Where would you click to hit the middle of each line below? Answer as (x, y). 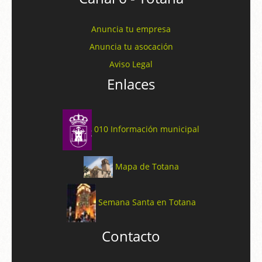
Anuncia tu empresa (131, 29)
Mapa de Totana (147, 166)
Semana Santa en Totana (147, 202)
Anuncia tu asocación (131, 46)
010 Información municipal (147, 129)
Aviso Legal (131, 64)
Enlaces (131, 84)
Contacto (131, 236)
